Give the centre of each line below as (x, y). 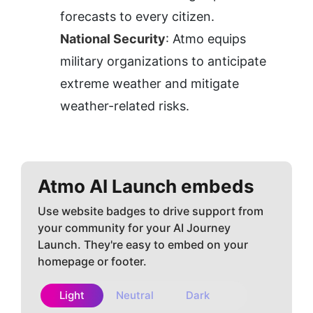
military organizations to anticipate (163, 61)
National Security (113, 39)
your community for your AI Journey (134, 228)
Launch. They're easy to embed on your (143, 245)
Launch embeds (181, 187)
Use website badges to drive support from (151, 211)
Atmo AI (73, 187)
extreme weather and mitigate (150, 84)
